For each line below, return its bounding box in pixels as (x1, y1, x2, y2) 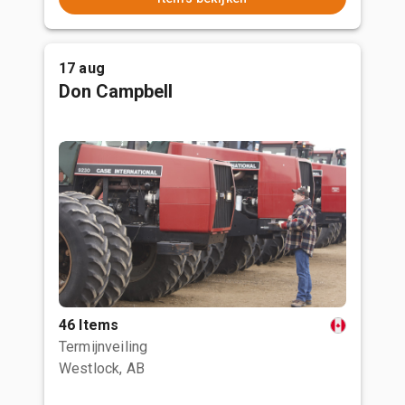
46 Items (59, 316, 119, 334)
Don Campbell (59, 80, 173, 102)
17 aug (59, 60, 105, 77)
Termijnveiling (59, 338, 148, 355)
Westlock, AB (59, 360, 145, 377)
